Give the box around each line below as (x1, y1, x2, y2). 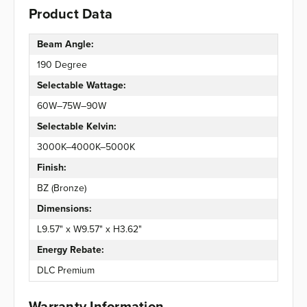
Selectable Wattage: (36, 78, 126, 93)
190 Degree (36, 58, 87, 72)
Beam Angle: (36, 37, 94, 51)
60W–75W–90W (36, 99, 106, 113)
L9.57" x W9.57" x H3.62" (36, 222, 142, 236)
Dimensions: (36, 201, 92, 216)
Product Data (29, 3, 112, 23)
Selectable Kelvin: (36, 119, 116, 134)
